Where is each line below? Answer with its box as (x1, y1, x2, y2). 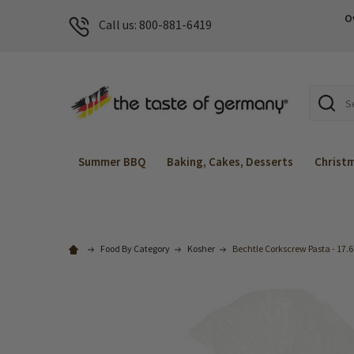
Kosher (187, 243, 215, 254)
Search (309, 86, 345, 103)
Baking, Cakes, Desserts (167, 154, 293, 169)
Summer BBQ (78, 154, 145, 169)
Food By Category (100, 243, 170, 254)
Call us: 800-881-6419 (99, 17, 212, 33)
